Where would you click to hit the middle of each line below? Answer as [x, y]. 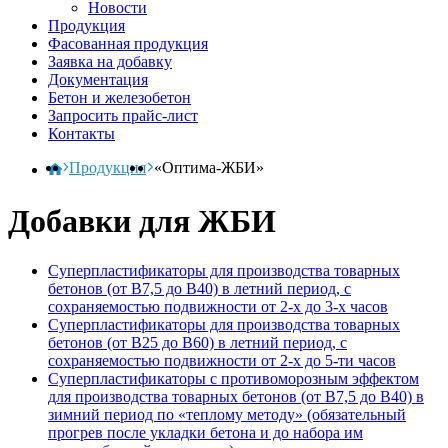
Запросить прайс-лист [123, 115]
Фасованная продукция [128, 43]
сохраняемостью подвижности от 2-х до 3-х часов [218, 306]
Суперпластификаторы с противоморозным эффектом [233, 378]
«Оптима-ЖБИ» [208, 167]
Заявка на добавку [110, 61]
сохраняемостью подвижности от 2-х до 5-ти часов [222, 360]
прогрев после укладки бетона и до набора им [205, 432]
